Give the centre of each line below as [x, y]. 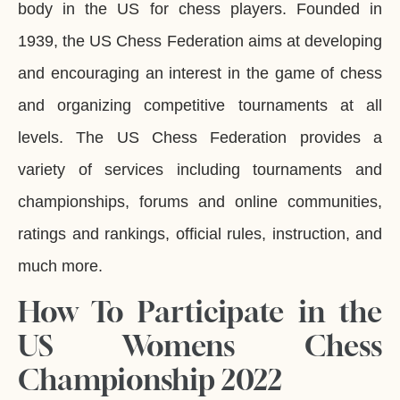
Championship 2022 [150, 379]
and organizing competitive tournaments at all [200, 105]
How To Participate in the [200, 311]
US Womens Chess [200, 345]
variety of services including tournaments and [200, 169]
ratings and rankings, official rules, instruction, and [200, 233]
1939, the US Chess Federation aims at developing [200, 41]
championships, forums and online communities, [200, 201]
